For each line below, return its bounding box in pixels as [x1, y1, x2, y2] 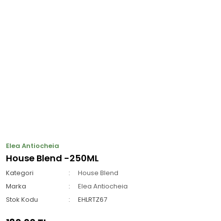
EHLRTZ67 [78, 195, 108, 204]
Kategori [6, 168, 34, 178]
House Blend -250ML [6, 152, 99, 164]
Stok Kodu [6, 195, 38, 204]
